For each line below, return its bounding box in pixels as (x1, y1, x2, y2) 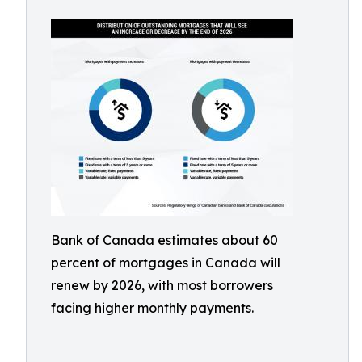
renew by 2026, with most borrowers (51, 277, 273, 293)
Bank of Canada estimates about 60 (51, 232, 278, 248)
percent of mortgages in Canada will (51, 255, 280, 271)
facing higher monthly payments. (51, 300, 254, 316)
